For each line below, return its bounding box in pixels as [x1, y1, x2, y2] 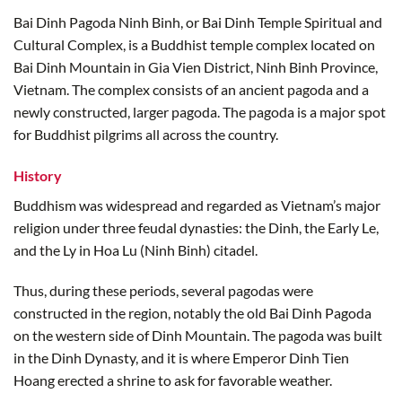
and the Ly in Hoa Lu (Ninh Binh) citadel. [13, 240, 258, 258]
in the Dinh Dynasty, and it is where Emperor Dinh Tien [13, 349, 349, 367]
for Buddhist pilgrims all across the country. [13, 125, 278, 143]
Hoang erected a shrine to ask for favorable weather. [13, 371, 332, 389]
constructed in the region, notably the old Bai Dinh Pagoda [13, 304, 371, 322]
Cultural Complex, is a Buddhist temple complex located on [13, 35, 375, 53]
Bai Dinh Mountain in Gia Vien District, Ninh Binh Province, [13, 57, 378, 75]
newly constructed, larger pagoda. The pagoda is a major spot [13, 102, 386, 120]
